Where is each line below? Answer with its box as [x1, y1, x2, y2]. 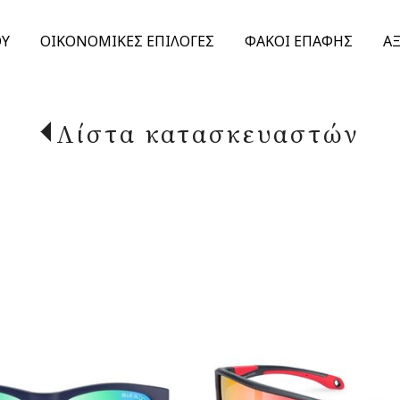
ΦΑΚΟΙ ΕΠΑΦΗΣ [244, 31, 353, 51]
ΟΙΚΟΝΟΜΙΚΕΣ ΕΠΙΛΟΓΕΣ [39, 31, 214, 51]
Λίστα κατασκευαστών [56, 116, 360, 152]
